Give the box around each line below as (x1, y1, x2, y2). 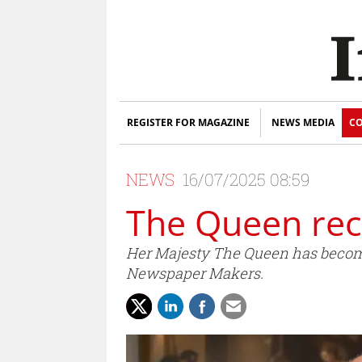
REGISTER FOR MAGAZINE (127, 116, 250, 129)
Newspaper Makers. (126, 263, 263, 283)
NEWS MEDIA (271, 116, 335, 129)
